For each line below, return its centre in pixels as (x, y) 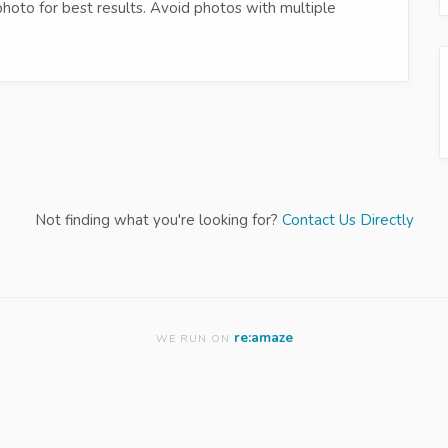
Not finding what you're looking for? (158, 219)
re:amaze (263, 337)
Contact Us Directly (347, 219)
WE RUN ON (194, 338)
